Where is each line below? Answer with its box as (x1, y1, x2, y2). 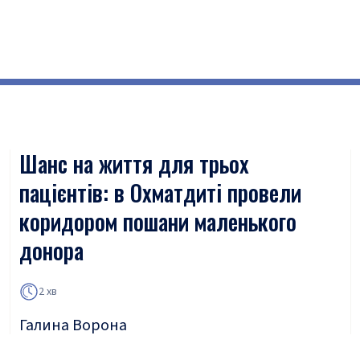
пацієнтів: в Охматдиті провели (19, 176, 301, 209)
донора (19, 234, 84, 267)
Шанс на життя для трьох (19, 147, 249, 180)
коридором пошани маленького (19, 205, 297, 238)
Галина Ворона (19, 314, 127, 337)
